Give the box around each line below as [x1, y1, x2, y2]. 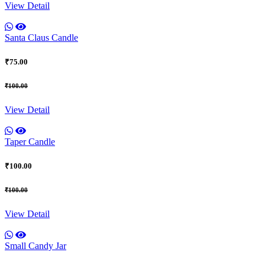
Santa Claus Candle [5, 32, 78, 43]
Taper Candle [5, 136, 55, 147]
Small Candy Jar [5, 240, 66, 251]
